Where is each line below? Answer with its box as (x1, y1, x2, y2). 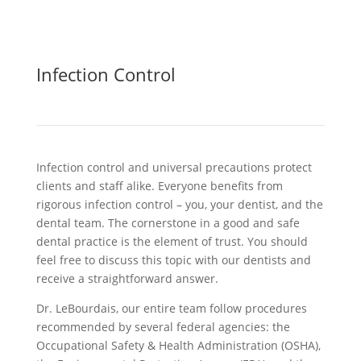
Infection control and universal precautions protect (35, 160, 312, 175)
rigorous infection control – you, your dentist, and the (35, 197, 323, 212)
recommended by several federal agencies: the (35, 319, 290, 334)
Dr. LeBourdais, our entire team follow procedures (35, 301, 307, 316)
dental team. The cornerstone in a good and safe (35, 215, 300, 230)
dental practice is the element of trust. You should (35, 234, 308, 249)
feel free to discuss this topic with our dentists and (35, 252, 311, 268)
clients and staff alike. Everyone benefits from (35, 178, 283, 193)
